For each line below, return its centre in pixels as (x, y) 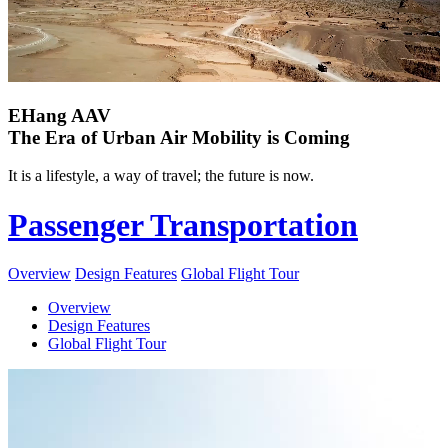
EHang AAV (59, 115)
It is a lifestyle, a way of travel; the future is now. (161, 176)
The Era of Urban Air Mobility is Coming (179, 137)
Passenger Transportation (183, 224)
